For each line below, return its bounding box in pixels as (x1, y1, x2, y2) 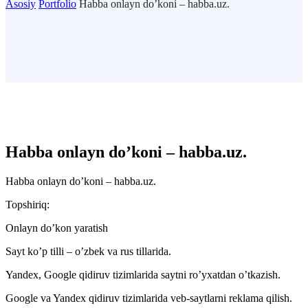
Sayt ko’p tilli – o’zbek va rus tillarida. (5, 245, 171, 257)
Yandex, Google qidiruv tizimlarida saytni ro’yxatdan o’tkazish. (5, 268, 280, 280)
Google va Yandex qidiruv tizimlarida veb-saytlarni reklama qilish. (5, 291, 292, 304)
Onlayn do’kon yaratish (5, 221, 108, 234)
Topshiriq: (5, 198, 49, 210)
